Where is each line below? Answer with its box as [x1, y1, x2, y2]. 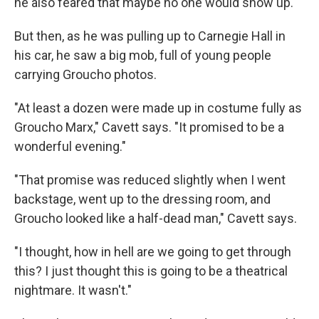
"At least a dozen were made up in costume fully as [14, 100, 302, 116]
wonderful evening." [14, 139, 126, 155]
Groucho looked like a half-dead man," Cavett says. [14, 211, 297, 226]
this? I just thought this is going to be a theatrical [14, 263, 288, 279]
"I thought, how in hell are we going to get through [14, 244, 291, 260]
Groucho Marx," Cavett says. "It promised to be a [14, 120, 284, 135]
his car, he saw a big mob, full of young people [14, 48, 271, 63]
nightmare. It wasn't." [14, 283, 132, 298]
